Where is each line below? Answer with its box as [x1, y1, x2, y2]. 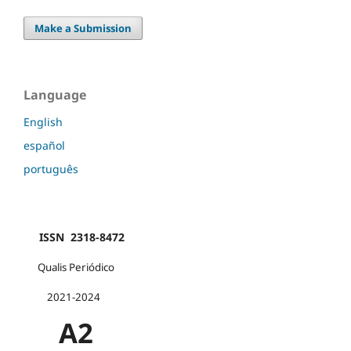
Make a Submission [34, 20, 132, 35]
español [24, 137, 65, 153]
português [24, 161, 78, 176]
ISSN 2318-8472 [24, 229, 125, 244]
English [24, 114, 63, 129]
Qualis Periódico [24, 259, 114, 274]
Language [24, 85, 86, 103]
